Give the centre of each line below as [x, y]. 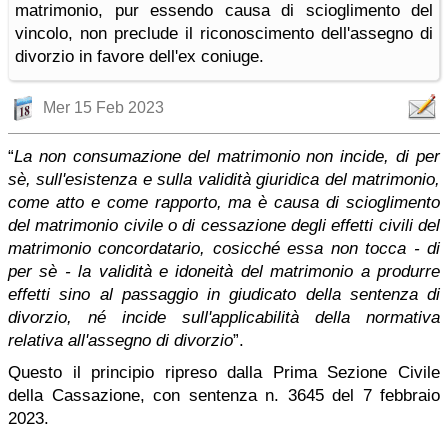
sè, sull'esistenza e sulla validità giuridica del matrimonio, [224, 179]
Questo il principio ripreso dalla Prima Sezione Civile [224, 372]
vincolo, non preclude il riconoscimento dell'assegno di [224, 33]
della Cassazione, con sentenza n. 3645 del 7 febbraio [224, 395]
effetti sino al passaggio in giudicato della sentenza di [224, 294]
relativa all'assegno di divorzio [120, 340]
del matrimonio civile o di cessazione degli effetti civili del [224, 225]
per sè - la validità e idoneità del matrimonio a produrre [224, 271]
